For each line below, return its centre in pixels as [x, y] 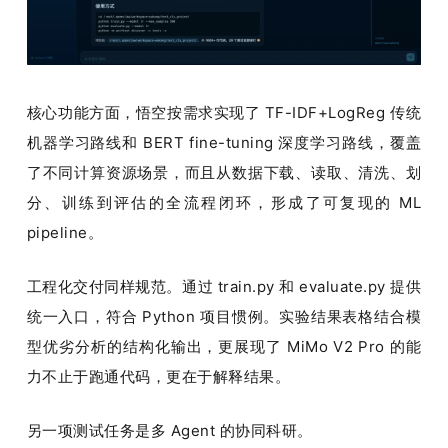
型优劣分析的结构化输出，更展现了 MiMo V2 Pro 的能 [224, 346]
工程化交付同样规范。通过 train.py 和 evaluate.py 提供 [224, 286]
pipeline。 [65, 232]
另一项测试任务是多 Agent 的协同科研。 [169, 430]
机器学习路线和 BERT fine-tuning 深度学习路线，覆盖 [224, 142]
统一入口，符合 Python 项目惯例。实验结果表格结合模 [224, 316]
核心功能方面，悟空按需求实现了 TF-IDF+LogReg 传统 [224, 112]
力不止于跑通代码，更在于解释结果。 [158, 376]
